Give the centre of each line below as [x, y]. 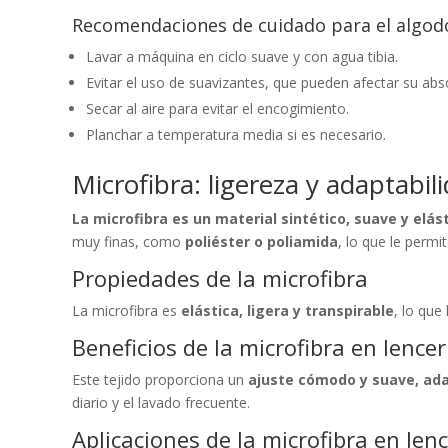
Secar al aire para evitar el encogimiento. [217, 108]
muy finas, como [128, 241]
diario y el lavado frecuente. [161, 402]
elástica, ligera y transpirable [287, 310]
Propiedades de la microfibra [220, 277]
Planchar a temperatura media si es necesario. [236, 134]
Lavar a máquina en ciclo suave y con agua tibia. [242, 56]
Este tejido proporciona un [160, 379]
